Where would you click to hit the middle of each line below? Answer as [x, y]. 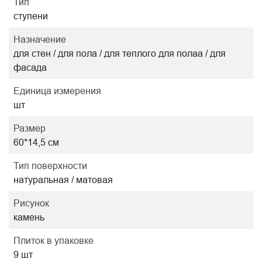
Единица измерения [57, 90]
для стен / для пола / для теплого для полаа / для [120, 53]
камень [29, 217]
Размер [30, 128]
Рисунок [31, 203]
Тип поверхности [50, 165]
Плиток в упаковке [54, 240]
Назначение [40, 39]
